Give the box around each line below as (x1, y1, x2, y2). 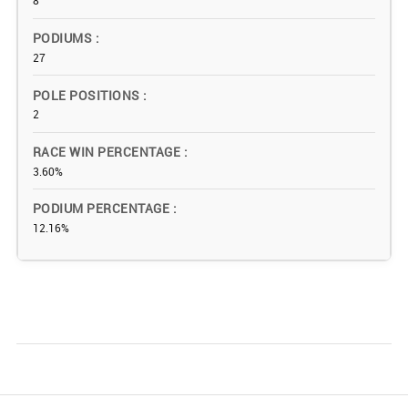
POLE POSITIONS (33, 86, 144, 104)
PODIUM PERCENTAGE (33, 199, 173, 218)
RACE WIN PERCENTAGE (33, 142, 184, 160)
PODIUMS (33, 29, 96, 47)
